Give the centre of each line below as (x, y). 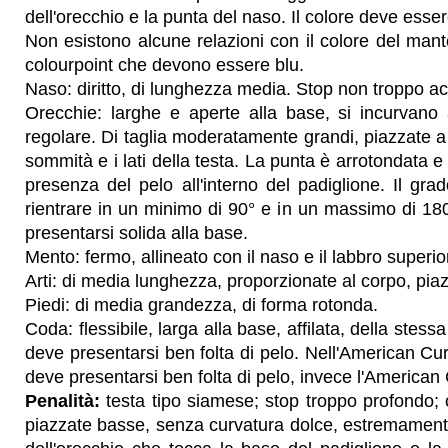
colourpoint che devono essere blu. (164, 65)
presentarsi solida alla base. (136, 233)
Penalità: (62, 401)
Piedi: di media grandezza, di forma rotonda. (201, 305)
